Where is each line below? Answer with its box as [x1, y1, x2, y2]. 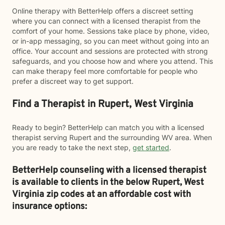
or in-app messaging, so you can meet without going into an [12, 37, 209, 45]
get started [133, 143, 169, 152]
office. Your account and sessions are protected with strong [12, 47, 208, 55]
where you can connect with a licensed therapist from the [12, 17, 200, 25]
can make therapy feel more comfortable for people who [12, 67, 197, 75]
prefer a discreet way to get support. [12, 77, 134, 85]
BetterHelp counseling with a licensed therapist [12, 165, 206, 176]
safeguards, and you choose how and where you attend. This [12, 57, 213, 65]
